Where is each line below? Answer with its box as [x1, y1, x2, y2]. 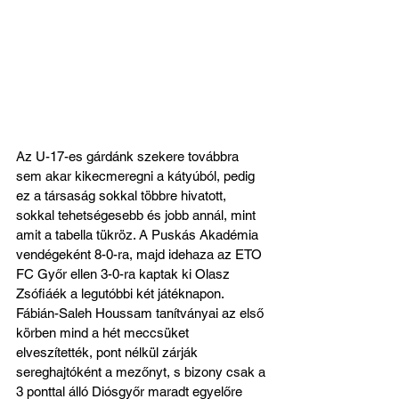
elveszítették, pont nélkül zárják [16, 345, 201, 361]
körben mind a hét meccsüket [16, 325, 192, 341]
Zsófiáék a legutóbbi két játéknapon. [16, 286, 227, 302]
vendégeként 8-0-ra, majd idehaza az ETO [16, 247, 265, 263]
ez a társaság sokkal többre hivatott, [16, 188, 230, 204]
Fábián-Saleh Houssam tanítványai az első [16, 305, 267, 322]
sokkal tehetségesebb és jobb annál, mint [16, 208, 259, 224]
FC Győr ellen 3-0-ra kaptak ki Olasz [16, 266, 233, 282]
